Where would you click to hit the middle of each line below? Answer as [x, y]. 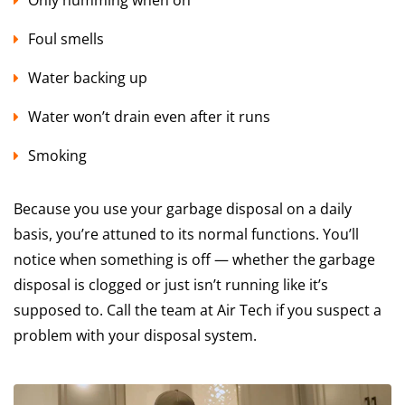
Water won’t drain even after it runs [149, 116]
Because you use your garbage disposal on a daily [183, 208]
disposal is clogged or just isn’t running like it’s [171, 284]
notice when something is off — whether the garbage [194, 259]
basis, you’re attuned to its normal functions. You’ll [186, 234]
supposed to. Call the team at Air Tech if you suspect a [198, 310]
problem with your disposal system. [135, 335]
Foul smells [66, 38]
